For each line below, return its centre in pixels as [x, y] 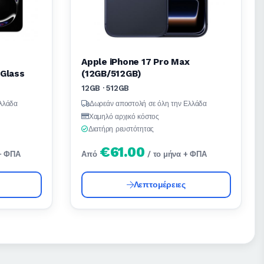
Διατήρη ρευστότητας [121, 129]
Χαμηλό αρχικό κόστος [124, 116]
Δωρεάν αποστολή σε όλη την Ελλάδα [148, 104]
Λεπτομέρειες [159, 185]
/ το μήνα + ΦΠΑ [177, 154]
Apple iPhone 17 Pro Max [136, 62]
